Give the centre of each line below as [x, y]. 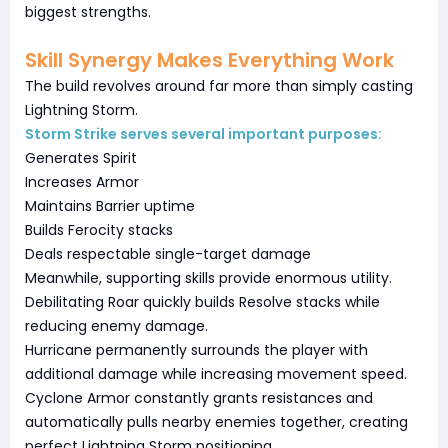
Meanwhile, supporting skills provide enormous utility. [208, 278]
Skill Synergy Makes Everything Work [209, 60]
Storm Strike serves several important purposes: [203, 134]
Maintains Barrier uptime [110, 206]
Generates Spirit [81, 158]
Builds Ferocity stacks [99, 230]
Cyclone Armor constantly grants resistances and [199, 398]
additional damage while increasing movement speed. [216, 374]
